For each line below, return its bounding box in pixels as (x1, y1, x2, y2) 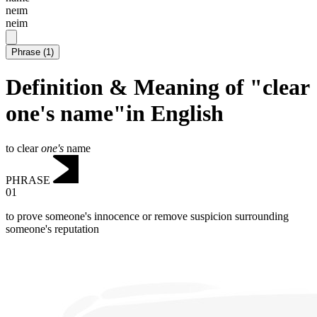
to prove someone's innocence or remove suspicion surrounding (6, 210, 289, 223)
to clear (6, 142, 41, 154)
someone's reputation (6, 223, 99, 236)
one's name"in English (6, 100, 224, 127)
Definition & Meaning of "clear (6, 74, 309, 100)
